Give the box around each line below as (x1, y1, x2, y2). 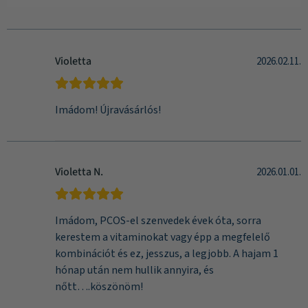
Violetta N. (55, 164, 103, 179)
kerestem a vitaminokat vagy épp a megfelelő (55, 230, 270, 245)
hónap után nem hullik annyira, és (55, 263, 214, 278)
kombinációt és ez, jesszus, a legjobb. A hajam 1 (55, 246, 278, 261)
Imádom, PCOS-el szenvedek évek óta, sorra (55, 213, 261, 228)
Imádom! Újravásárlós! (55, 102, 161, 118)
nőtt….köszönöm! (55, 279, 143, 294)
